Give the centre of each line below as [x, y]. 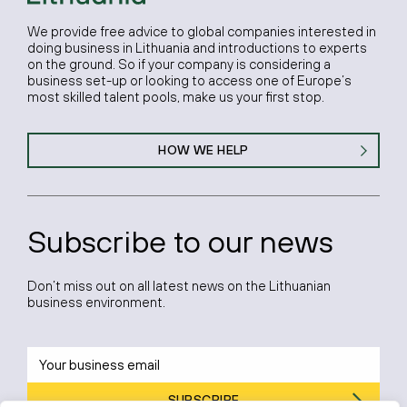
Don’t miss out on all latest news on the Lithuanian [179, 286]
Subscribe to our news [180, 242]
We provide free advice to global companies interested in [202, 32]
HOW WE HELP [203, 150]
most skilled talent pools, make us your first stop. [176, 97]
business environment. [96, 303]
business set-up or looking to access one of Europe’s [189, 81]
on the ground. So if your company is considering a [179, 65]
